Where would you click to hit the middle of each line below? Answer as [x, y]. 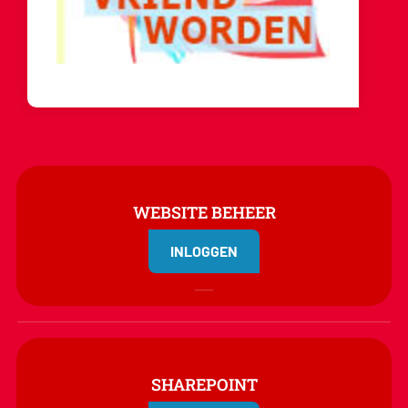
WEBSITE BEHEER [204, 213]
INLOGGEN [204, 251]
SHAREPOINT [204, 385]
